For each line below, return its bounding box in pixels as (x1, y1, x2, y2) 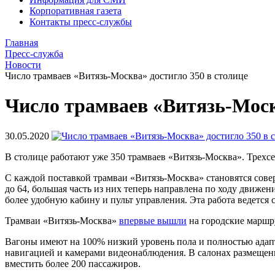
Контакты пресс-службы (29, 17, 132, 27)
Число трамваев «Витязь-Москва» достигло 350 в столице (5, 71, 248, 81)
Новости (5, 60, 41, 70)
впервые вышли (119, 215, 187, 226)
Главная (5, 37, 38, 48)
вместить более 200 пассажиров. (5, 258, 141, 269)
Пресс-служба (5, 48, 63, 59)
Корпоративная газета (29, 6, 122, 16)
